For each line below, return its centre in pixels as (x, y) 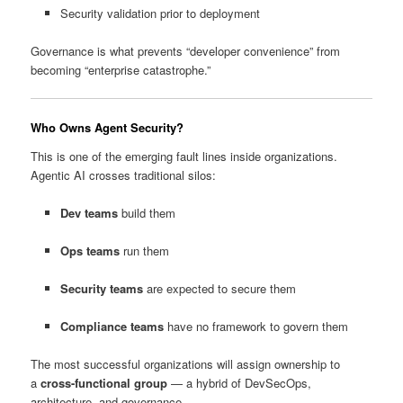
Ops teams (90, 251)
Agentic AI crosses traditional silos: (124, 175)
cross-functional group (104, 383)
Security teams (101, 289)
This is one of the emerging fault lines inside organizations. (184, 156)
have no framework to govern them (255, 327)
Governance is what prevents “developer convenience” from (186, 50)
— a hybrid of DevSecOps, (240, 383)
